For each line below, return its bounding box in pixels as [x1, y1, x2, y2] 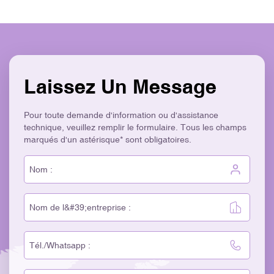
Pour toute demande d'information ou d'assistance [24, 110, 218, 120]
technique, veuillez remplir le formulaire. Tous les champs [24, 122, 246, 133]
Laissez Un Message [24, 75, 217, 98]
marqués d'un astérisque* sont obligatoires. [24, 135, 191, 145]
